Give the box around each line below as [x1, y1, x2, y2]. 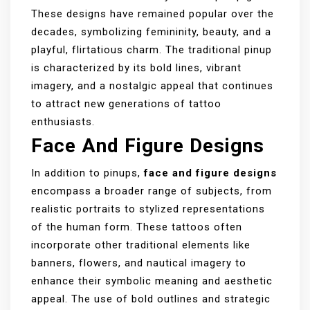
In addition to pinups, [31, 166, 144, 179]
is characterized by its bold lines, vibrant [31, 61, 241, 74]
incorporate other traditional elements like [31, 238, 250, 251]
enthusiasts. [31, 115, 95, 128]
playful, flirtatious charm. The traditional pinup [31, 43, 272, 56]
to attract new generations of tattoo [31, 97, 221, 110]
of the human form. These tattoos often [31, 220, 242, 233]
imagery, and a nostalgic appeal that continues [31, 79, 273, 92]
